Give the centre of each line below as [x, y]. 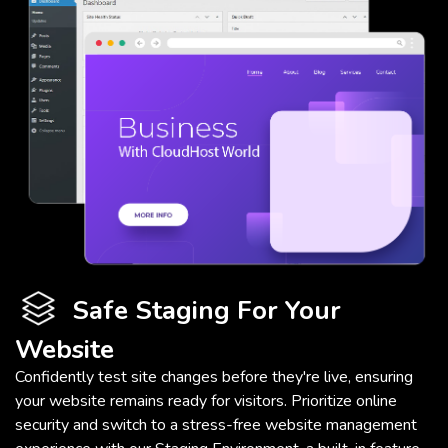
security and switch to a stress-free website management [216, 424]
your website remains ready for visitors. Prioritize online [206, 400]
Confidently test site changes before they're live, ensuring [214, 376]
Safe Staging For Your [203, 311]
